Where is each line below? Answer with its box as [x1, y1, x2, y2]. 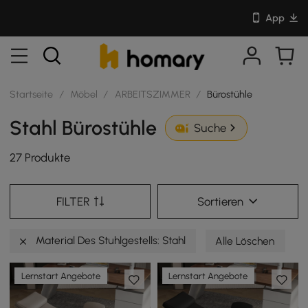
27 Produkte [10, 151, 71, 165]
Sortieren [197, 194, 244, 208]
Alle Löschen [215, 234, 276, 247]
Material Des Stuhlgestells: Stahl [33, 233, 186, 247]
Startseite [10, 87, 54, 100]
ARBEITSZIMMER [114, 87, 190, 100]
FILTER [56, 194, 90, 208]
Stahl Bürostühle [10, 115, 157, 140]
